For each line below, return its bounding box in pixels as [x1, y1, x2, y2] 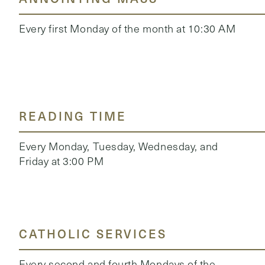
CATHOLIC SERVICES [19, 225, 167, 242]
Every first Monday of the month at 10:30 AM [19, 21, 236, 35]
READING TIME [19, 107, 127, 124]
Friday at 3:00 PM [19, 153, 104, 168]
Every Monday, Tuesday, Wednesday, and [19, 138, 218, 153]
